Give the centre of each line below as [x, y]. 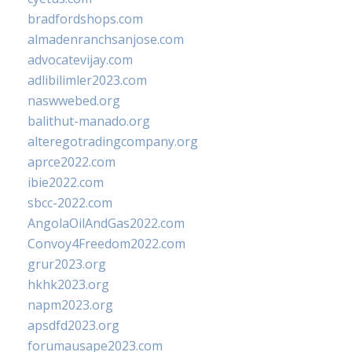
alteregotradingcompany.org [113, 141]
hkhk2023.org [68, 284]
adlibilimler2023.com [87, 80]
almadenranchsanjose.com [106, 39]
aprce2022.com [71, 162]
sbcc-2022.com [70, 203]
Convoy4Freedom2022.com [106, 244]
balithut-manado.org [89, 121]
